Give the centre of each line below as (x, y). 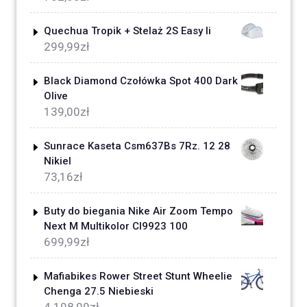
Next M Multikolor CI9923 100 (116, 226)
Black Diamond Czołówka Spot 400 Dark (141, 81)
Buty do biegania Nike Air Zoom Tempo (138, 211)
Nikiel (58, 161)
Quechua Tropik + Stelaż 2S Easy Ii (127, 31)
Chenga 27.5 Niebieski (99, 292)
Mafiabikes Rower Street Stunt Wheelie (138, 277)
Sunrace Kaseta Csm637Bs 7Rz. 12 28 (137, 146)
